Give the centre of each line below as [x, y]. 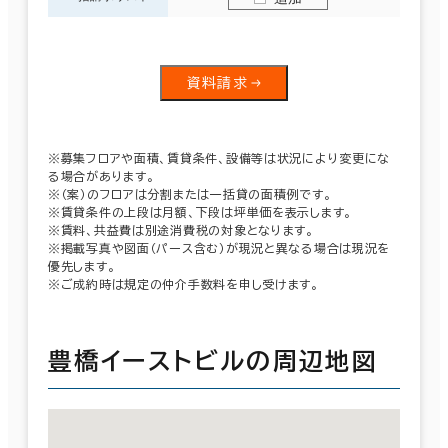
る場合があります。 [101, 175]
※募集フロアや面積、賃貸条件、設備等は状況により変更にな [219, 157]
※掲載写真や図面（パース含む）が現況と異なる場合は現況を [219, 247]
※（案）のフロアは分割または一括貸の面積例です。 [190, 193]
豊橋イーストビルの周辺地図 [213, 360]
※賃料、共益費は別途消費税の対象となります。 [181, 229]
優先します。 [82, 265]
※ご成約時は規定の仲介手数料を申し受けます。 [183, 283]
